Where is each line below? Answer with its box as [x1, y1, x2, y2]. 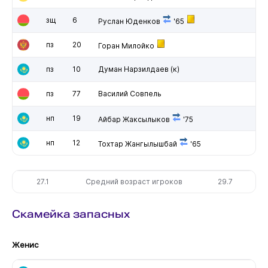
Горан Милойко [98, 41, 154, 50]
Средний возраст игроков [86, 176, 183, 186]
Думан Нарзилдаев [98, 64, 169, 74]
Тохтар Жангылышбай [98, 139, 177, 148]
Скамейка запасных [11, 207, 130, 220]
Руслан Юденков [98, 16, 160, 26]
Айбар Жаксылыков [98, 114, 170, 124]
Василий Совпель [98, 89, 162, 98]
